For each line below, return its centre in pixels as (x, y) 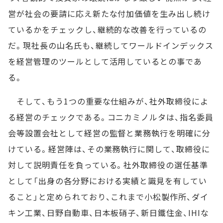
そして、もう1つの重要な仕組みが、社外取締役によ (108, 101)
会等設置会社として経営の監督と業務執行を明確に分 (110, 133)
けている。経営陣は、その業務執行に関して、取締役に (109, 149)
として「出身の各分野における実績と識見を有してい (108, 181)
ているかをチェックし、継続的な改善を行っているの (108, 29)
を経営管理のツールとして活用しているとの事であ (105, 61)
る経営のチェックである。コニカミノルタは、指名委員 (111, 117)
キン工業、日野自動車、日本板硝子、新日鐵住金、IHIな (109, 213)
